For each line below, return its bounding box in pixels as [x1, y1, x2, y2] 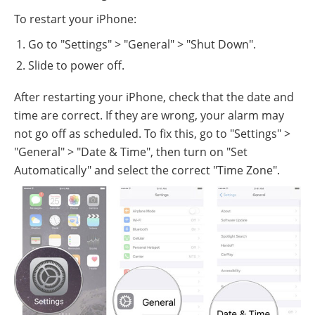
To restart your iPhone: [14, 11, 136, 27]
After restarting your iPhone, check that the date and [14, 89, 294, 105]
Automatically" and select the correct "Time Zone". [14, 162, 280, 178]
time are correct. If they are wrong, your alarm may [14, 107, 284, 123]
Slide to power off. [28, 57, 124, 73]
